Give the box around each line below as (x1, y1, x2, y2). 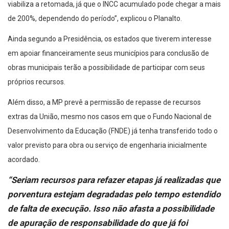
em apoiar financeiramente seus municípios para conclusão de (8, 49, 209, 58)
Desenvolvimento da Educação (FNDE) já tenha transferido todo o (8, 127, 218, 135)
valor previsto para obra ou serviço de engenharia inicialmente (8, 141, 207, 150)
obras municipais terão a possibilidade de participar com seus (8, 63, 205, 72)
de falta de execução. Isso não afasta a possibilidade (8, 203, 214, 214)
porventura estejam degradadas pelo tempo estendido (8, 189, 221, 200)
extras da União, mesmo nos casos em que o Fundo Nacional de (8, 112, 212, 121)
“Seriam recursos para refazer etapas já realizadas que (8, 175, 220, 186)
